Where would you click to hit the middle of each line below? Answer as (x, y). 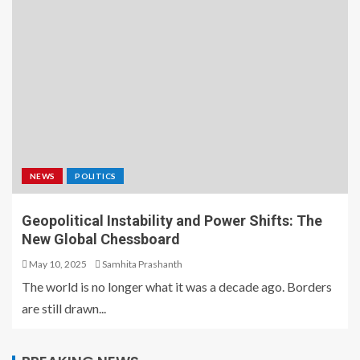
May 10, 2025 (57, 264)
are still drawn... (64, 309)
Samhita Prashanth (142, 264)
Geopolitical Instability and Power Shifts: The (172, 221)
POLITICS (96, 176)
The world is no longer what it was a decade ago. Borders (177, 287)
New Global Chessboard (101, 239)
